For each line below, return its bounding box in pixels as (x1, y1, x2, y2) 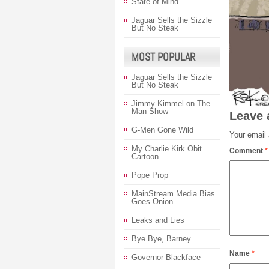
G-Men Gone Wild (131, 125, 193, 134)
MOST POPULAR (131, 50, 195, 64)
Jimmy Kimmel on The (131, 99, 210, 108)
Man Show (131, 107, 168, 116)
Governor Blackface (131, 253, 201, 262)
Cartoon (131, 152, 159, 161)
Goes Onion (131, 197, 173, 206)
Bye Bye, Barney (131, 234, 191, 243)
